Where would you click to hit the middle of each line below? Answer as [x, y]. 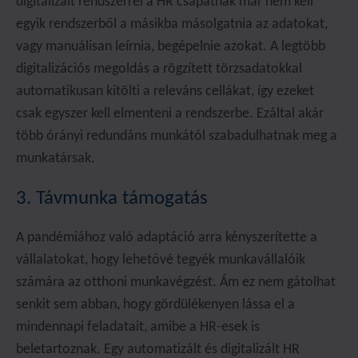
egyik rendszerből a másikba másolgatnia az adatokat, [172, 24]
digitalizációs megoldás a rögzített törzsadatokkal [159, 69]
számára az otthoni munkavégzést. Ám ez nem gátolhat [176, 282]
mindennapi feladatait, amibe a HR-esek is [138, 327]
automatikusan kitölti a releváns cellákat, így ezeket [165, 91]
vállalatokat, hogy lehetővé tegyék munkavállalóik [161, 260]
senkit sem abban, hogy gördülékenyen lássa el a [155, 305]
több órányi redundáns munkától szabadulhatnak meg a [177, 136]
